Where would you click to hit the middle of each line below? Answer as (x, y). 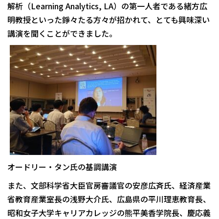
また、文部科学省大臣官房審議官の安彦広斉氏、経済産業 (109, 186)
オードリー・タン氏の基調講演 (62, 167)
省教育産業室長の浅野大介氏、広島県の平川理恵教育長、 (109, 199)
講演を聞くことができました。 (62, 33)
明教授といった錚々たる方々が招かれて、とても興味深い (109, 20)
